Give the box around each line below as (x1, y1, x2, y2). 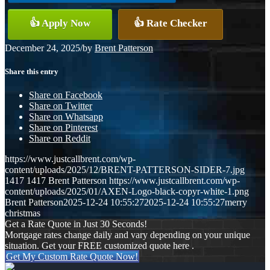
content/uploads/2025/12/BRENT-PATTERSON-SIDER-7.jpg (5, 164, 245, 175)
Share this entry (5, 66, 58, 76)
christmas (5, 207, 40, 218)
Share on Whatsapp (29, 111, 103, 122)
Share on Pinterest (29, 122, 98, 133)
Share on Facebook (29, 89, 102, 100)
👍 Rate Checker (134, 17, 207, 29)
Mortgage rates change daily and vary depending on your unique (5, 229, 250, 240)
